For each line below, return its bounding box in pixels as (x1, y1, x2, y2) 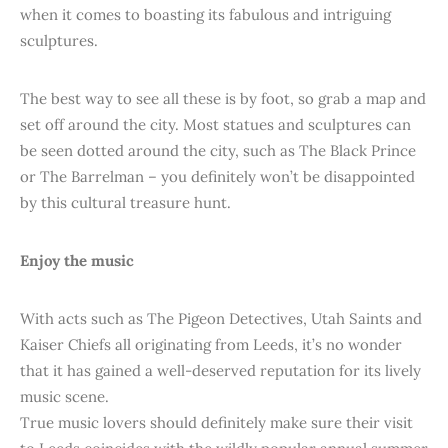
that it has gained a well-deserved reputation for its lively (20, 361, 421, 380)
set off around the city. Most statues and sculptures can (20, 115, 411, 134)
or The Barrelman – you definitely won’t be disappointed (20, 167, 415, 186)
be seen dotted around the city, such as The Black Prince (20, 141, 416, 160)
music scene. (20, 387, 109, 406)
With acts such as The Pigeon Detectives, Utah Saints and (20, 309, 422, 328)
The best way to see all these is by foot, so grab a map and (20, 89, 426, 108)
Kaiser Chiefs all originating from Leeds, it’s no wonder (20, 335, 402, 354)
